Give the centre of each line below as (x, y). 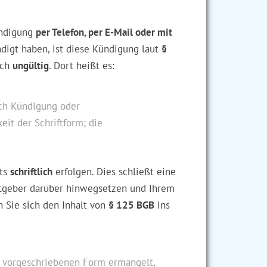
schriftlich (31, 172)
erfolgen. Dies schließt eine (114, 172)
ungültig (31, 66)
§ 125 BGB (131, 205)
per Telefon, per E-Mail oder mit (104, 32)
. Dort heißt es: (82, 66)
